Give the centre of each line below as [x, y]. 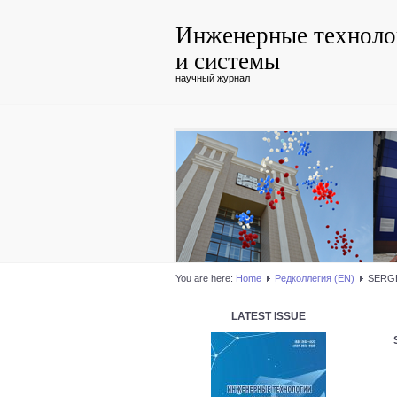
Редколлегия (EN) [315, 278]
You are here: [206, 278]
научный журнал [213, 78]
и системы [228, 60]
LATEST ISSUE [269, 316]
